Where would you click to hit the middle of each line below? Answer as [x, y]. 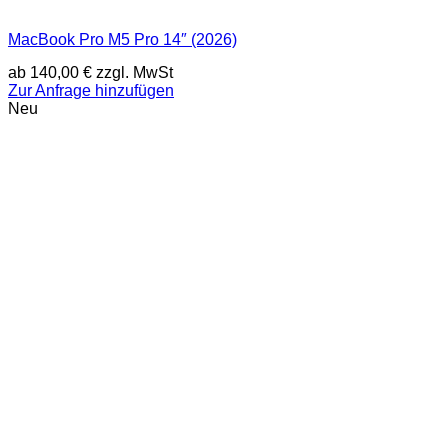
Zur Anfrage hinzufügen [91, 91]
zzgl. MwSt [132, 73]
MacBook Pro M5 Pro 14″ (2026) [122, 39]
